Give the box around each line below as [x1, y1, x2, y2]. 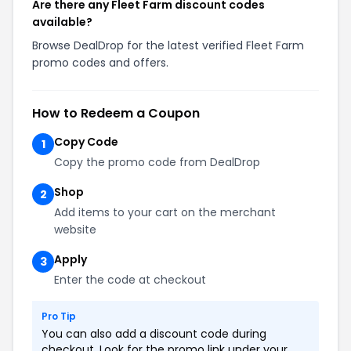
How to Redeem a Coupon [32, 104, 200, 122]
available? [32, 14, 92, 30]
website [54, 222, 96, 237]
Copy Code [54, 134, 118, 150]
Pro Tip [42, 309, 76, 323]
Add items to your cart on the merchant [54, 204, 276, 220]
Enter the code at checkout [54, 272, 206, 288]
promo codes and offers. [32, 55, 168, 71]
